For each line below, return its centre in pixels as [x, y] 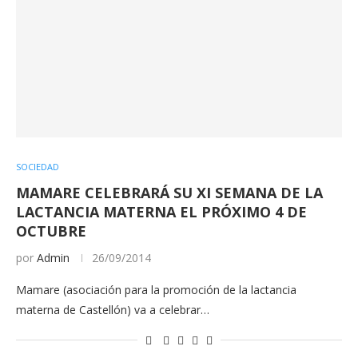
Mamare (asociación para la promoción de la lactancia [156, 289]
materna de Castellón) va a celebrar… [113, 309]
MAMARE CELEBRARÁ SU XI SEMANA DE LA [169, 192]
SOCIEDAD [38, 166]
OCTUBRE [51, 231]
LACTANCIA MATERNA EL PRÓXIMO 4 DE [161, 211]
